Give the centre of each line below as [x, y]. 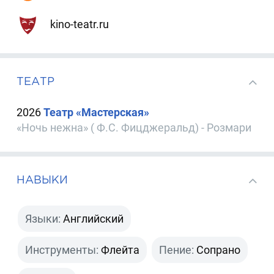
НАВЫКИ [43, 180]
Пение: [177, 250]
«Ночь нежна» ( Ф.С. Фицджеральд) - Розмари [134, 128]
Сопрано [219, 250]
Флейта [120, 250]
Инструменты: [62, 250]
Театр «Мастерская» [97, 113]
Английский [94, 218]
